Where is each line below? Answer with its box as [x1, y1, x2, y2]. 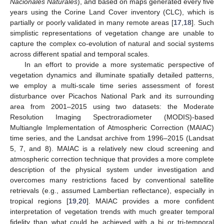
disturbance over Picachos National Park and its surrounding [10, 91, 214, 100]
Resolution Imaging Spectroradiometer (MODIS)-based [10, 112, 214, 121]
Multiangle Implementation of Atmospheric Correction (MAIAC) [10, 123, 214, 131]
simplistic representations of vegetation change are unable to [10, 28, 214, 37]
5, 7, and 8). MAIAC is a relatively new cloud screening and [10, 144, 214, 152]
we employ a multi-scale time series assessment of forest [10, 81, 214, 89]
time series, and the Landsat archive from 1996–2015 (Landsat [10, 133, 214, 142]
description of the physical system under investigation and [10, 165, 214, 173]
